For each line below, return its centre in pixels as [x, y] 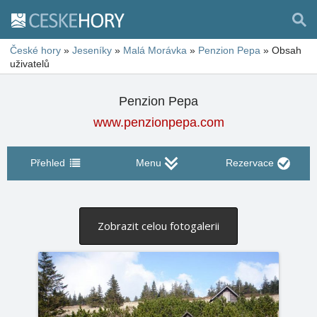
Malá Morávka [155, 50]
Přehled [47, 163]
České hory [35, 50]
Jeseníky [92, 50]
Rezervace [249, 163]
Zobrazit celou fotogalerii [158, 226]
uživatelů [30, 64]
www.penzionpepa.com [158, 122]
